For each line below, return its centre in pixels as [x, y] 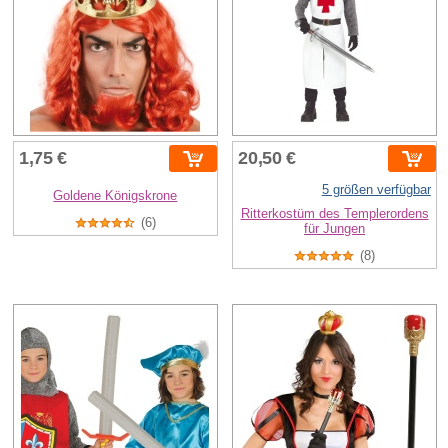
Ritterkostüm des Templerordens [334, 214]
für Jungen [335, 229]
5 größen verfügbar [376, 190]
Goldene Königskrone [115, 196]
